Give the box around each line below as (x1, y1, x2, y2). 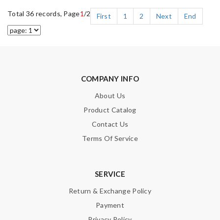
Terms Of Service (82, 134, 138, 142)
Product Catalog (83, 105, 137, 114)
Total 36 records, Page (7, 9, 80, 18)
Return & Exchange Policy (68, 186, 152, 195)
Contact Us (91, 119, 129, 128)
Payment (95, 200, 125, 209)
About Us (94, 91, 126, 100)
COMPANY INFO (81, 74, 139, 83)
